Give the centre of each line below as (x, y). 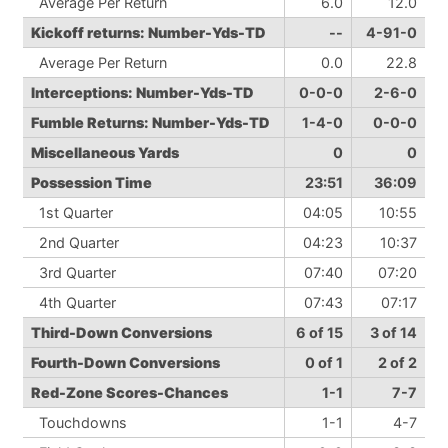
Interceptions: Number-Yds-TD (142, 92)
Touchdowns (79, 422)
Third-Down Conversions (121, 332)
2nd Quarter (75, 242)
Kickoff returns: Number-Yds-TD (148, 32)
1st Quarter (72, 212)
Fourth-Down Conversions (125, 362)
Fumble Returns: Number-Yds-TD (150, 122)
